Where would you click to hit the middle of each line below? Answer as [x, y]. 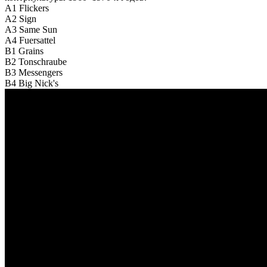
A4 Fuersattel [30, 40]
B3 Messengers [34, 72]
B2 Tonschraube [36, 61]
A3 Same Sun [31, 29]
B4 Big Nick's [32, 83]
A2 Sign [21, 18]
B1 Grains [24, 51]
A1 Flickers [27, 8]
